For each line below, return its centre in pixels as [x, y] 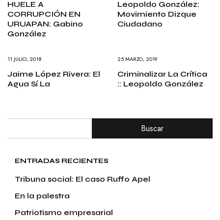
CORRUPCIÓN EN [44, 14]
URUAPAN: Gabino [45, 24]
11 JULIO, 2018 [25, 59]
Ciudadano [140, 24]
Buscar [152, 128]
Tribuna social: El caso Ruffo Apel [82, 179]
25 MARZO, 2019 [137, 59]
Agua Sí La [29, 83]
